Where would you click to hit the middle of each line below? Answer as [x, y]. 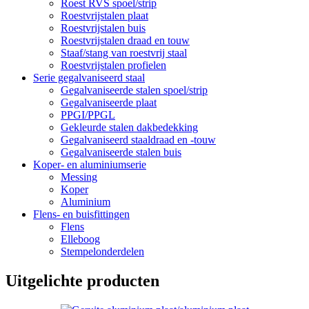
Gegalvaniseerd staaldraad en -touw [138, 140]
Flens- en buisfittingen [81, 215]
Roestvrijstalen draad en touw [125, 41]
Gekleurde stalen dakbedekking [129, 128]
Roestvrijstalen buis [103, 28]
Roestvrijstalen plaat [104, 16]
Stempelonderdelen [102, 252]
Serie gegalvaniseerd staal [89, 78]
